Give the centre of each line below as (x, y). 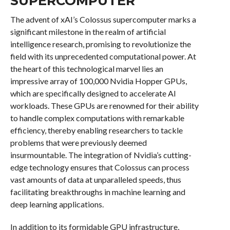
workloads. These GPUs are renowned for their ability (104, 106)
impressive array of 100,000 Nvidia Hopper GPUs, (98, 81)
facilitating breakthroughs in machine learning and (98, 192)
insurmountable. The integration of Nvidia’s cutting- (101, 155)
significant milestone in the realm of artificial (88, 32)
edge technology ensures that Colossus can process (100, 167)
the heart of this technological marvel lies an (87, 69)
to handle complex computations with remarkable (97, 118)
